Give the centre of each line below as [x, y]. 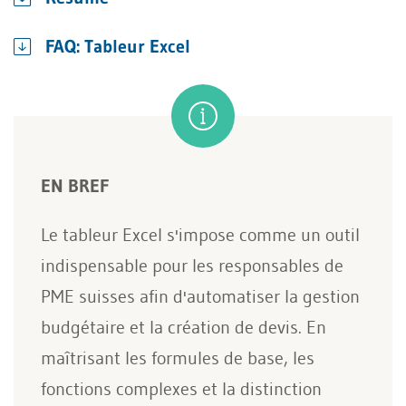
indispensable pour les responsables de [192, 266]
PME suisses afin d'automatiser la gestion [200, 296]
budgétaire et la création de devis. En [184, 327]
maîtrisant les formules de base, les [178, 358]
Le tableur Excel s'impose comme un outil [200, 235]
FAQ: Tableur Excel [118, 46]
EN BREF [75, 186]
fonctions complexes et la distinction [181, 389]
